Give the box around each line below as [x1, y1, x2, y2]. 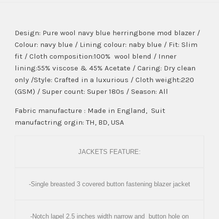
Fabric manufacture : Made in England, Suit [15, 106, 165, 115]
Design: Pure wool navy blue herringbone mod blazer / [15, 28, 200, 37]
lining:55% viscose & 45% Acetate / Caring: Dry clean [15, 63, 196, 72]
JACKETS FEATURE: [78, 148, 141, 155]
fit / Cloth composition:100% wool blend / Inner [15, 51, 176, 61]
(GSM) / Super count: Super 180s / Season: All [15, 87, 168, 96]
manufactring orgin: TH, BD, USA [15, 117, 124, 127]
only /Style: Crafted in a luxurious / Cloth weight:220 [15, 75, 194, 84]
